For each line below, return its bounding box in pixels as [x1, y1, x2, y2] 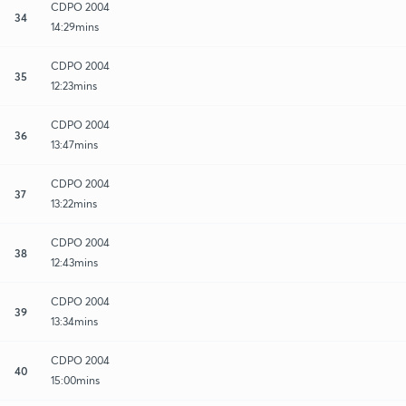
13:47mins [51, 137, 98, 151]
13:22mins [51, 196, 97, 210]
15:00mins [51, 372, 100, 387]
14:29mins [51, 19, 99, 34]
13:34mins [51, 314, 98, 328]
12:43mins [51, 255, 98, 269]
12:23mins [51, 78, 97, 92]
